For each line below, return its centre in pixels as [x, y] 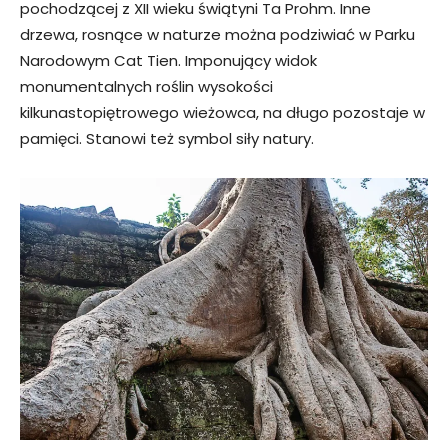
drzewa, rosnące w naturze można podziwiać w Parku [217, 35]
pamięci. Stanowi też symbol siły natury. [167, 139]
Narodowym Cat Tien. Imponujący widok [168, 61]
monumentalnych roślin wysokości [146, 87]
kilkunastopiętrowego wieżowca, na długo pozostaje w [222, 113]
